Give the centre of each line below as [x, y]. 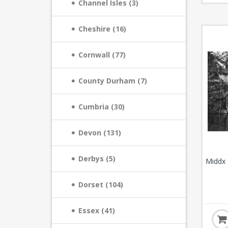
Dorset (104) [101, 184]
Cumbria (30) [102, 107]
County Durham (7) [113, 81]
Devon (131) [100, 133]
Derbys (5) [97, 159]
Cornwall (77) [102, 55]
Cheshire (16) [102, 29]
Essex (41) [97, 210]
